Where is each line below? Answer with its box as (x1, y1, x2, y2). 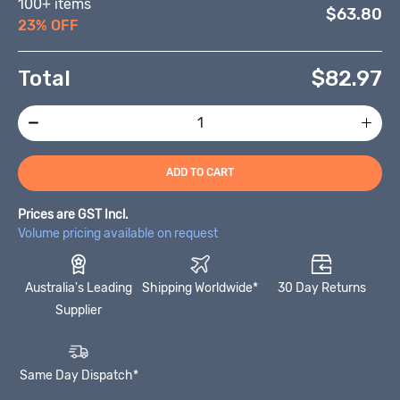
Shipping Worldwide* (142, 279, 258, 296)
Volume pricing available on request (18, 225, 218, 241)
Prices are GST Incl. (18, 206, 129, 222)
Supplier (55, 302, 102, 318)
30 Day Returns (277, 279, 366, 296)
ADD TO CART (166, 166, 234, 179)
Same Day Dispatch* (19, 367, 138, 383)
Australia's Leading (25, 279, 132, 296)
